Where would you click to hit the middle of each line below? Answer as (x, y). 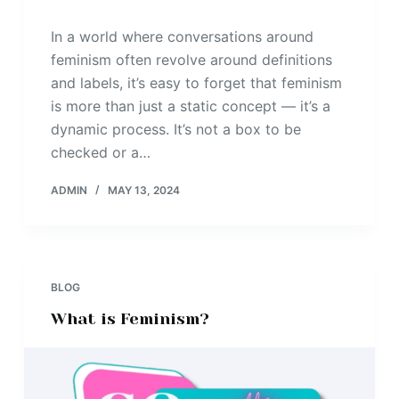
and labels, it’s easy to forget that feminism (196, 83)
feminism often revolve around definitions (191, 60)
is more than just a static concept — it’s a (190, 106)
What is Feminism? (130, 319)
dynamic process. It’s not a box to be (175, 130)
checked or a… (100, 153)
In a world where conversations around (182, 37)
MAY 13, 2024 (143, 191)
